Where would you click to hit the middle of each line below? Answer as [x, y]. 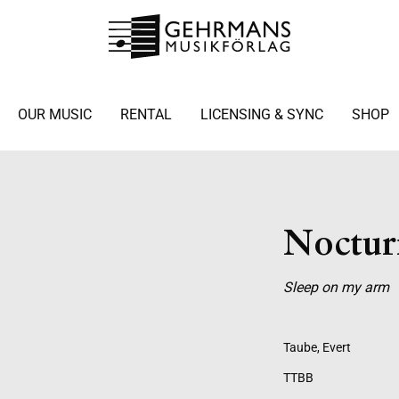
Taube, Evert [317, 347]
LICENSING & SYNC [261, 114]
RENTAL [146, 114]
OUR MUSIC [54, 114]
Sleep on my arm [336, 287]
